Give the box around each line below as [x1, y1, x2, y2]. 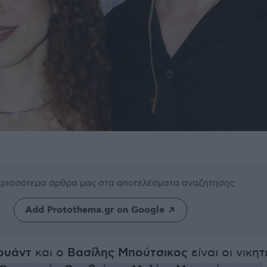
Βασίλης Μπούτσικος [67, 246, 188, 260]
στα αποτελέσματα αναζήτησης [98, 178, 234, 188]
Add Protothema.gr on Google [24, 204, 164, 216]
